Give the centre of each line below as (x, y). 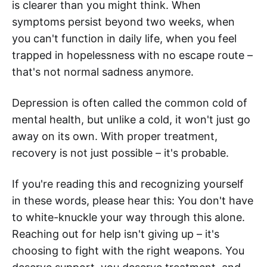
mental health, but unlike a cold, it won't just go (131, 120)
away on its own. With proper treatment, (115, 136)
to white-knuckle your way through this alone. (128, 218)
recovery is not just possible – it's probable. (120, 153)
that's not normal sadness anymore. (103, 72)
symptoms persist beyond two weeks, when (123, 22)
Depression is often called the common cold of (130, 103)
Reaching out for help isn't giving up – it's (116, 234)
